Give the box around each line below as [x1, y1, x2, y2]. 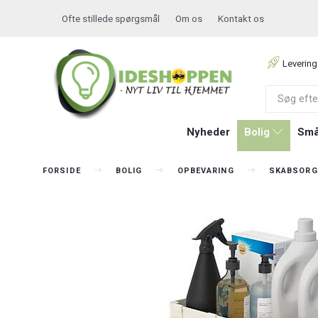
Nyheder [186, 125, 230, 138]
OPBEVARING [177, 165, 234, 175]
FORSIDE [43, 165, 81, 175]
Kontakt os [218, 13, 264, 24]
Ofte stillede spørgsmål [62, 13, 160, 24]
